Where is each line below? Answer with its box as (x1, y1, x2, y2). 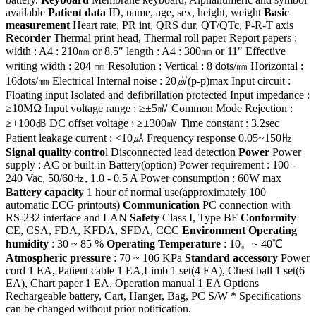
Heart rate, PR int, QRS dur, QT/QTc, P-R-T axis (70, 18, 293, 31)
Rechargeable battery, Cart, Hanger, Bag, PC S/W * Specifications (6, 289, 301, 302)
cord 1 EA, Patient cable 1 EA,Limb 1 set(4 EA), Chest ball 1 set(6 (6, 264, 305, 276)
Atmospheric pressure (6, 251, 111, 264)
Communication (123, 198, 200, 211)
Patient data (48, 6, 106, 18)
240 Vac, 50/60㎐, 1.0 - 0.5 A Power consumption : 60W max (6, 171, 281, 184)
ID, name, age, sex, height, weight (106, 6, 264, 18)
